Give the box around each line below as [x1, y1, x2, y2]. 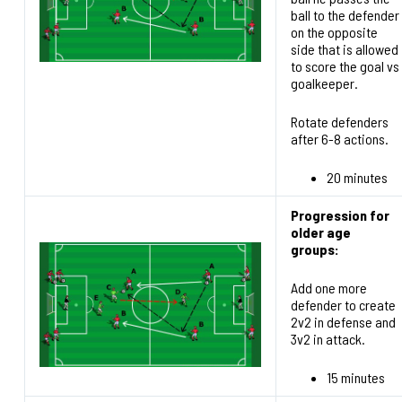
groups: [290, 240, 339, 258]
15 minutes [326, 369, 385, 387]
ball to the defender [290, 6, 399, 24]
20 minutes [326, 169, 388, 187]
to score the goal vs [290, 57, 399, 75]
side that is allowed [290, 40, 398, 58]
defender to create [290, 296, 396, 314]
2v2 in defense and [290, 313, 396, 331]
